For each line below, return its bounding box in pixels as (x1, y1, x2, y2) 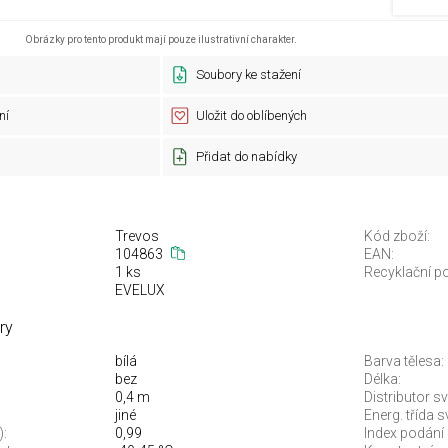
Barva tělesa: (364, 353, 444, 369)
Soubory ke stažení (195, 67, 301, 82)
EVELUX (114, 282, 165, 298)
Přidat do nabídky (195, 149, 297, 164)
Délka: (364, 371, 401, 387)
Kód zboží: (364, 228, 430, 244)
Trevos (114, 228, 159, 244)
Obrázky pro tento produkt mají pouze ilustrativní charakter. (25, 34, 297, 45)
